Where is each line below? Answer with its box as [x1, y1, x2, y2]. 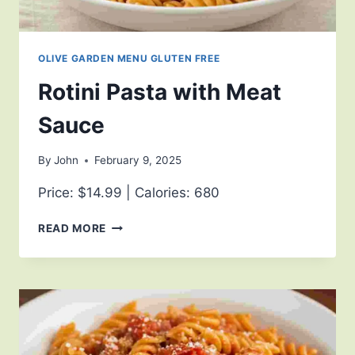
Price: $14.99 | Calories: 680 [38, 185, 219, 201]
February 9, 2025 [94, 154, 182, 167]
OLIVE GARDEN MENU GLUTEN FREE [38, 52, 220, 64]
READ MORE [38, 222, 107, 235]
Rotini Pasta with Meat [38, 78, 281, 105]
